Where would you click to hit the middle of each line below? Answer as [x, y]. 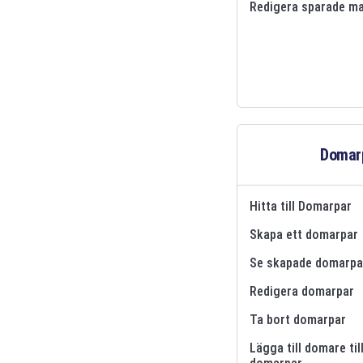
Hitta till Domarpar [300, 206]
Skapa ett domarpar [303, 234]
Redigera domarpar [301, 291]
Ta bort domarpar [297, 319]
